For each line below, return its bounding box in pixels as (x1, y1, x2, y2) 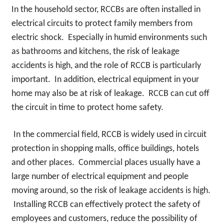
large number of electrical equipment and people (11, 171, 188, 181)
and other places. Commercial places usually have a (11, 157, 200, 167)
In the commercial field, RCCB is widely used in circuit (13, 129, 206, 139)
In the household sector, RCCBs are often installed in (11, 4, 200, 14)
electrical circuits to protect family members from (11, 18, 192, 28)
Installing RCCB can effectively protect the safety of (11, 199, 200, 209)
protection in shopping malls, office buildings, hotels (11, 143, 199, 153)
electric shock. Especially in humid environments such (11, 32, 207, 42)
